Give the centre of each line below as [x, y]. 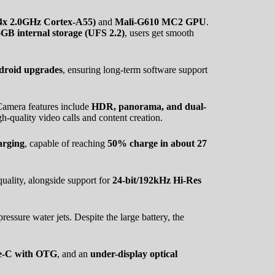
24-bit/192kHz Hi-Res [157, 180]
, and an [74, 254]
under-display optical [134, 254]
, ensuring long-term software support [135, 69]
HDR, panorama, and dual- [149, 106]
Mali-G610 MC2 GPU [161, 21]
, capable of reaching [66, 143]
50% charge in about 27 [157, 143]
